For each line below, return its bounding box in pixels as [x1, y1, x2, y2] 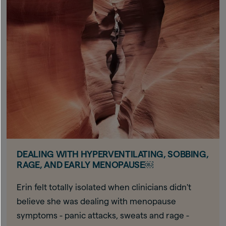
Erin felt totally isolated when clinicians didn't [17, 182, 192, 192]
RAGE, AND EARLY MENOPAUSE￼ [17, 159, 154, 169]
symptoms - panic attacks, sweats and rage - [17, 210, 190, 220]
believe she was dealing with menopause [17, 196, 177, 206]
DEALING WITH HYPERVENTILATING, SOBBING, [17, 149, 209, 159]
